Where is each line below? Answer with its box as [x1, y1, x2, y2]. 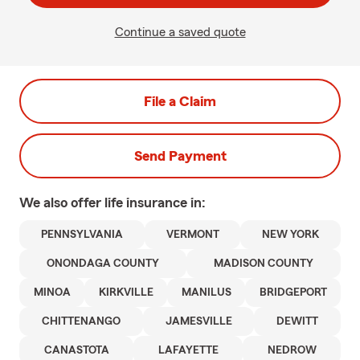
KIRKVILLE [98, 287, 153, 298]
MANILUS [181, 287, 231, 298]
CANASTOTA [43, 345, 109, 356]
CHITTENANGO [41, 316, 121, 327]
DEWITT [276, 316, 319, 327]
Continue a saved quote [114, 26, 246, 39]
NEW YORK [262, 229, 320, 240]
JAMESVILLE [165, 316, 232, 327]
